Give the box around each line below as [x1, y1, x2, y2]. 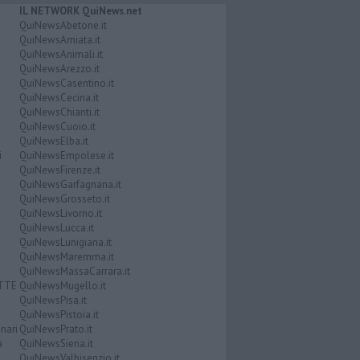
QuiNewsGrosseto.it [18, 191, 110, 206]
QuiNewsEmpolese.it [18, 148, 114, 162]
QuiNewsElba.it [18, 133, 88, 148]
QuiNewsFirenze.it [18, 162, 100, 177]
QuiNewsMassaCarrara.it [18, 264, 130, 278]
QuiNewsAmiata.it [18, 32, 100, 47]
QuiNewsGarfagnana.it [18, 177, 121, 191]
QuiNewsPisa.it [18, 292, 87, 307]
